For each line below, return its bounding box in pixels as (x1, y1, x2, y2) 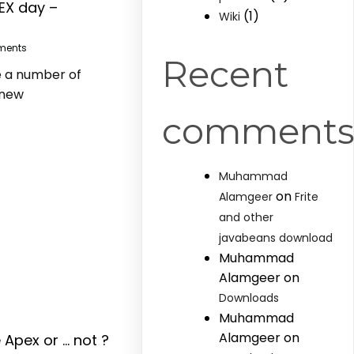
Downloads (219, 290, 280, 306)
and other (219, 209, 274, 225)
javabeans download (219, 230, 333, 246)
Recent (162, 52, 289, 96)
